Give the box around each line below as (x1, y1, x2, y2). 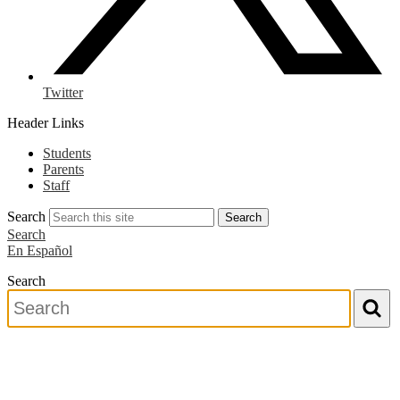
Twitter (43, 85, 83, 100)
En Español (7, 243, 72, 258)
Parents (43, 162, 84, 177)
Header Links (7, 115, 84, 130)
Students (43, 146, 91, 161)
